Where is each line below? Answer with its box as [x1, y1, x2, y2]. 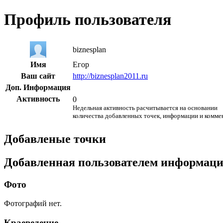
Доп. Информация [5, 83, 71, 92]
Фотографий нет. [4, 199, 62, 208]
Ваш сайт [21, 71, 55, 80]
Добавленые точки [4, 132, 106, 145]
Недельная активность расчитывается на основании [73, 104, 218, 111]
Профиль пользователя [4, 10, 171, 29]
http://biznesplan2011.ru [73, 71, 148, 80]
